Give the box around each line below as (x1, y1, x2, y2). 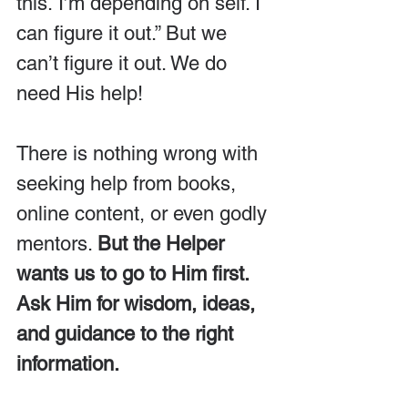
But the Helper (97, 232, 229, 255)
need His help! (16, 82, 143, 105)
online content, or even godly (16, 202, 272, 225)
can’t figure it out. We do (16, 52, 232, 75)
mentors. (16, 232, 97, 255)
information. (16, 352, 119, 375)
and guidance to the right (16, 322, 239, 345)
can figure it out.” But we (16, 22, 232, 45)
